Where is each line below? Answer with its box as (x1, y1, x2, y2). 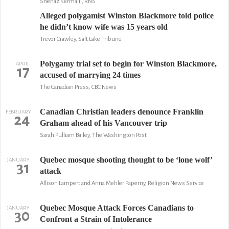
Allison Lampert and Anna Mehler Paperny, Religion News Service (39, 180, 204, 187)
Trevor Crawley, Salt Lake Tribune (39, 36, 122, 42)
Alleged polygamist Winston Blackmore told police (39, 11, 214, 20)
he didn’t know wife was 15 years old (39, 22, 168, 31)
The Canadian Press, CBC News (39, 84, 117, 90)
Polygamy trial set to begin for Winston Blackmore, (39, 59, 217, 68)
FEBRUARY (6, 109, 31, 114)
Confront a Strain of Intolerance (39, 215, 152, 223)
